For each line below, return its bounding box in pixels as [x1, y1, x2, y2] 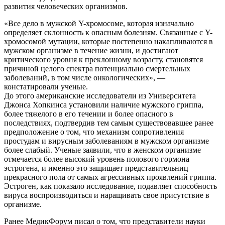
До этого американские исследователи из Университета [4, 91, 196, 100]
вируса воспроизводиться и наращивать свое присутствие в [4, 190, 209, 199]
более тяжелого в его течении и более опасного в [4, 109, 173, 118]
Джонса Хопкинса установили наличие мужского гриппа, [4, 100, 203, 109]
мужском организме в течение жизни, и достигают [4, 46, 178, 55]
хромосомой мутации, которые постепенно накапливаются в [4, 37, 213, 46]
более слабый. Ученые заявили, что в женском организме [4, 145, 201, 154]
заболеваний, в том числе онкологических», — [4, 73, 165, 82]
